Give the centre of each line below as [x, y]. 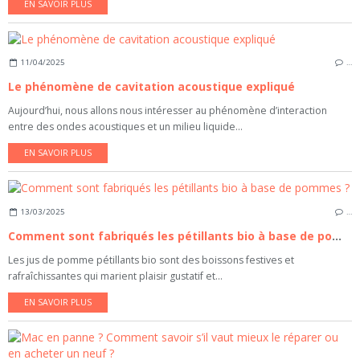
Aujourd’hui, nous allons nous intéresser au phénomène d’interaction [168, 111]
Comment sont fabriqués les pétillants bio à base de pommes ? [337, 235]
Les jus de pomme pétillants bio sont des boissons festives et [151, 260]
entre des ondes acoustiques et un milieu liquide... [125, 127]
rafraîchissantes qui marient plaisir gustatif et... [115, 276]
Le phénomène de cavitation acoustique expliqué [151, 87]
